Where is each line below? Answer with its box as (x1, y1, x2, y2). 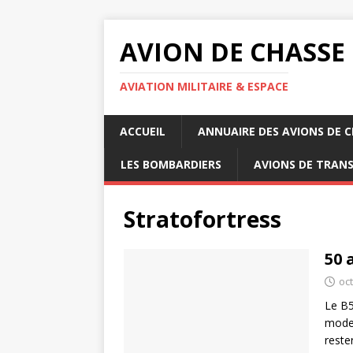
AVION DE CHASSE (120, 35, 345, 69)
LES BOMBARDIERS (121, 157, 221, 172)
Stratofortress (124, 204, 281, 234)
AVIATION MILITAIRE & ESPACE (120, 79, 288, 94)
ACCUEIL (120, 124, 165, 139)
